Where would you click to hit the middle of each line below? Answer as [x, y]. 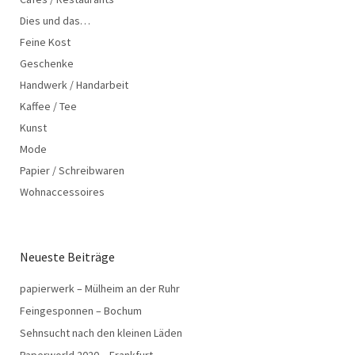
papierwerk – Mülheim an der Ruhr [100, 288]
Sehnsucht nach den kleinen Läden [101, 332]
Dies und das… [55, 20]
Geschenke [47, 63]
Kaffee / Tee [48, 106]
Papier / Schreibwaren [72, 170]
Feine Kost [45, 42]
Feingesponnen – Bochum [81, 310]
